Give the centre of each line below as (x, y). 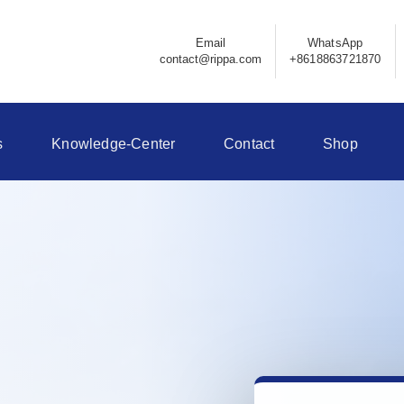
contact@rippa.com (210, 60)
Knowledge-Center (114, 144)
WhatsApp (335, 43)
